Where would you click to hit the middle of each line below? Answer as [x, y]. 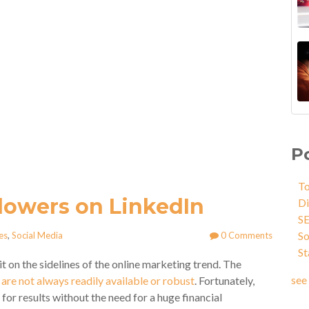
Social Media [37, 235]
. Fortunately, [225, 280]
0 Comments [245, 235]
